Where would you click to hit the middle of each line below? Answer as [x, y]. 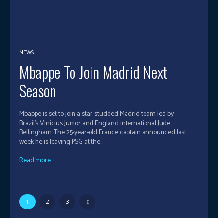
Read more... [36, 160]
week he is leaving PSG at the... [61, 142]
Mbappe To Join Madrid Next [94, 72]
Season [38, 90]
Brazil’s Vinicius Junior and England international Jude [95, 123]
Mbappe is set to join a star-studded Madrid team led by [97, 114]
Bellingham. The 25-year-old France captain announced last [37, 132]
